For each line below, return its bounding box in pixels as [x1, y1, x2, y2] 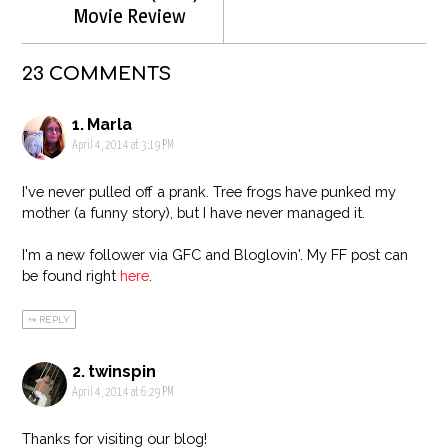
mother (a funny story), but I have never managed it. [22, 203, 366, 221]
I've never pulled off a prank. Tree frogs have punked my [22, 182, 397, 200]
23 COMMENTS [22, 63, 172, 84]
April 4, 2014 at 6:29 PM [72, 387, 175, 400]
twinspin [88, 362, 157, 382]
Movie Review [73, 3, 186, 28]
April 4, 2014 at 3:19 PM [72, 139, 175, 152]
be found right [22, 266, 121, 284]
